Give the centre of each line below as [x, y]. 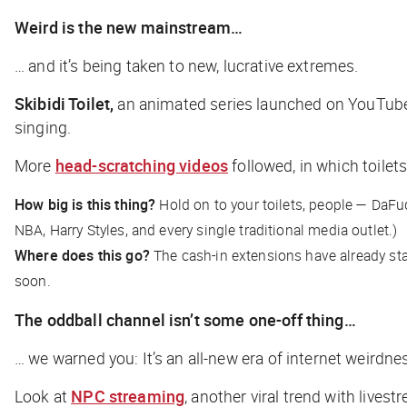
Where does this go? [84, 255]
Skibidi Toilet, [66, 103]
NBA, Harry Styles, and [87, 229]
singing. [43, 127]
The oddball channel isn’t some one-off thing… [185, 319]
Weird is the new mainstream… [129, 27]
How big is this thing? [87, 204]
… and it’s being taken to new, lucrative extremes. [187, 65]
